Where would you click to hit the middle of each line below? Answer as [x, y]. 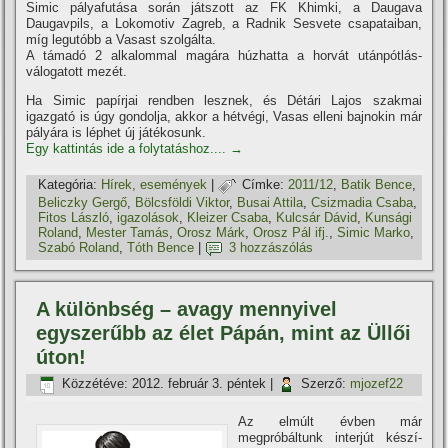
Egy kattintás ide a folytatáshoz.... [128, 148]
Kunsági [389, 217]
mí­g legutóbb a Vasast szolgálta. [121, 39]
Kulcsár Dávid [317, 217]
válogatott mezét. [77, 71]
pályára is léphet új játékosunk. [116, 132]
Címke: [263, 185]
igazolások [148, 217]
